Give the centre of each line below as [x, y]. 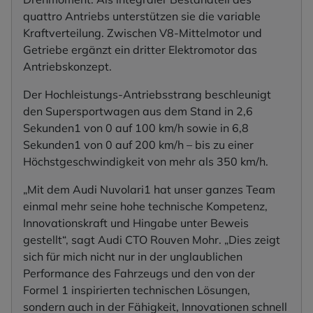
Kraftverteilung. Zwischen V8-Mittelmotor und [143, 33]
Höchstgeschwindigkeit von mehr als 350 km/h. [146, 162]
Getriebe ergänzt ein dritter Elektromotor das [140, 50]
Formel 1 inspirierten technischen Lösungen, [137, 290]
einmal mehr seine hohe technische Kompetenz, [145, 206]
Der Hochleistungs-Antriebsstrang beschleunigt [147, 95]
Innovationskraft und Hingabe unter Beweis [136, 223]
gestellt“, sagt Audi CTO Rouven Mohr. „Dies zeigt [152, 240]
